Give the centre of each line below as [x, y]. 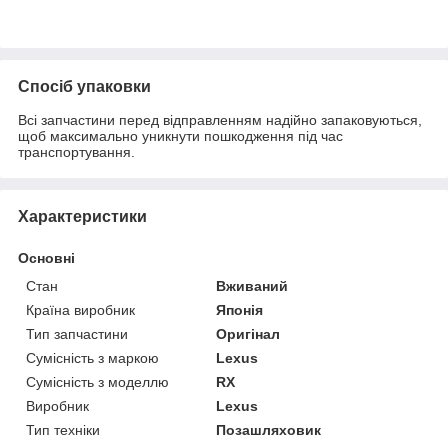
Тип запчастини [77, 333]
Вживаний [252, 285]
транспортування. [76, 151]
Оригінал [248, 333]
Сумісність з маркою [92, 357]
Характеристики [82, 216]
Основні [46, 257]
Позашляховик [269, 429]
